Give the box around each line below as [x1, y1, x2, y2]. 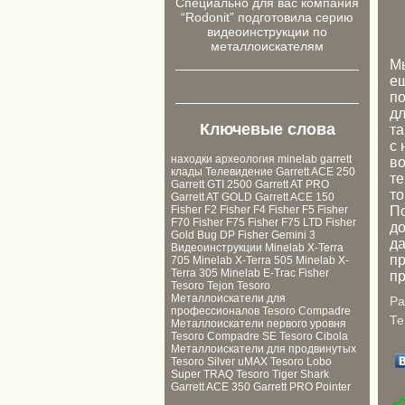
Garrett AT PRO [255, 178, 329, 191]
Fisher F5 [268, 203, 315, 216]
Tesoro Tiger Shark [236, 368, 329, 381]
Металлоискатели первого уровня [171, 317, 346, 330]
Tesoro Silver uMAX [171, 355, 268, 368]
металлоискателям [211, 39, 324, 53]
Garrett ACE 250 [276, 165, 355, 178]
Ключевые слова [199, 120, 335, 138]
